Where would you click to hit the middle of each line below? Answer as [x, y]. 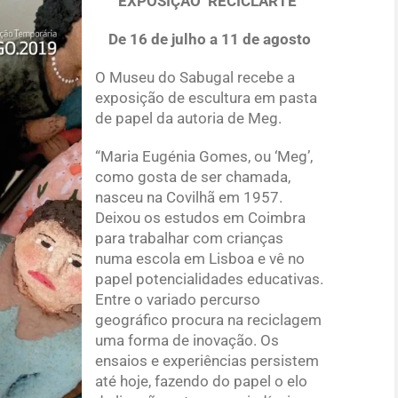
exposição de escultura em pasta [206, 97]
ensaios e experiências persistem [207, 360]
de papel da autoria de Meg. [188, 118]
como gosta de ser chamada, [193, 176]
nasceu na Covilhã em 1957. [189, 197]
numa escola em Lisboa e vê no [200, 258]
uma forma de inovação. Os [187, 340]
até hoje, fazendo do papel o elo [201, 381]
